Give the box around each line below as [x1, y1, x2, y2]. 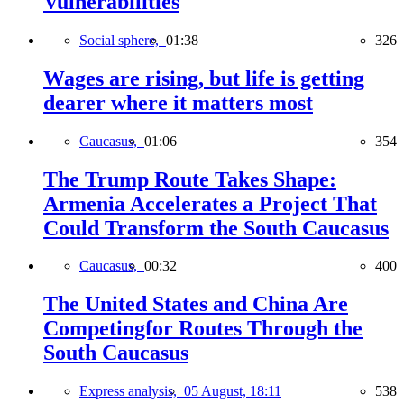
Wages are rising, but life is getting [43, 66, 364, 90]
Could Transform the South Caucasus [43, 216, 389, 240]
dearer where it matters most [43, 90, 313, 115]
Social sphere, [79, 32, 166, 48]
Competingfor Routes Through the [43, 317, 363, 341]
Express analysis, [79, 383, 184, 399]
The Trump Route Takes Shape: [43, 167, 336, 191]
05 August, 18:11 [184, 383, 281, 399]
